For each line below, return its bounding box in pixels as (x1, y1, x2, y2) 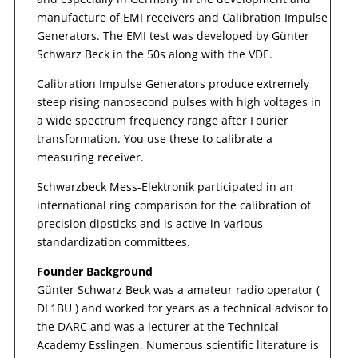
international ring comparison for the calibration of (36, 197, 311, 213)
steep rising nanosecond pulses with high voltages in (36, 93, 321, 109)
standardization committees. (36, 233, 190, 249)
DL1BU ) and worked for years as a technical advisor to (36, 300, 328, 316)
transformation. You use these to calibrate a (36, 130, 272, 146)
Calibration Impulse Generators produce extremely (36, 75, 309, 91)
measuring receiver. (36, 149, 144, 165)
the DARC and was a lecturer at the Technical (36, 318, 279, 334)
